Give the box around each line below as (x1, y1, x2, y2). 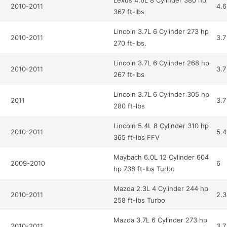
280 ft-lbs (113, 102, 145, 110)
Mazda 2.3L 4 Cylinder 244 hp (113, 184, 209, 193)
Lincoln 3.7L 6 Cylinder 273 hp (113, 27, 209, 36)
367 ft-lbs (113, 8, 145, 16)
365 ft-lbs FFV (113, 133, 160, 142)
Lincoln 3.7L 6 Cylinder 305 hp (113, 90, 210, 99)
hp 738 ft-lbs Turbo (113, 165, 175, 173)
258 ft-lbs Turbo (113, 196, 166, 205)
